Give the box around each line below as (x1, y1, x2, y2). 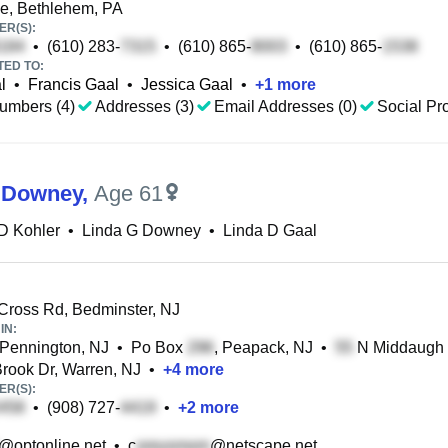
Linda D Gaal (223, 222, 317, 239)
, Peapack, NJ (214, 339, 313, 356)
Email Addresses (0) (214, 98, 357, 115)
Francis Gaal (28, 76, 119, 93)
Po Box (131, 339, 187, 356)
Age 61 (94, 181, 163, 206)
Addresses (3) (95, 98, 194, 115)
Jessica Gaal (141, 76, 233, 93)
